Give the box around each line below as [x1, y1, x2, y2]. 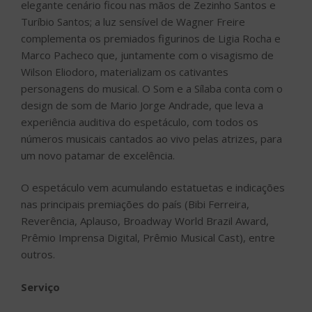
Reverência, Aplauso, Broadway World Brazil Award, [21, 214, 269, 228]
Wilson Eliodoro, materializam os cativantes [21, 64, 228, 79]
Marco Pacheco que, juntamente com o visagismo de [21, 47, 274, 62]
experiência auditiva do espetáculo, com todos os [21, 114, 258, 129]
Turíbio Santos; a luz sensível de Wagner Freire [21, 14, 245, 29]
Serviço [21, 279, 60, 294]
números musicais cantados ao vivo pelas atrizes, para [21, 131, 282, 146]
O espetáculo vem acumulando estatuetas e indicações [21, 180, 285, 195]
